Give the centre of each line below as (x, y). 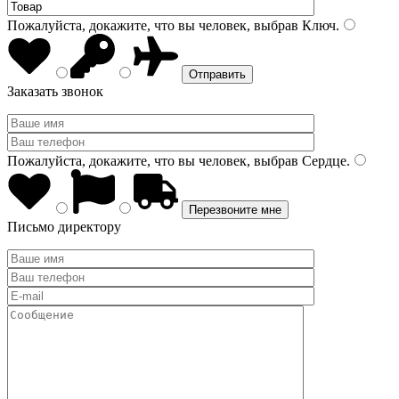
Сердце (322, 161)
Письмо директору (64, 227)
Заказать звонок (55, 91)
